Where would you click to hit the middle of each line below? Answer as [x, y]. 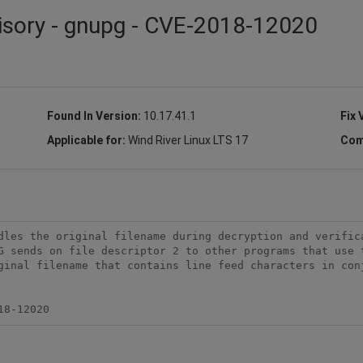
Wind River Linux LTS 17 [188, 140]
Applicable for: [87, 140]
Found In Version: [95, 115]
